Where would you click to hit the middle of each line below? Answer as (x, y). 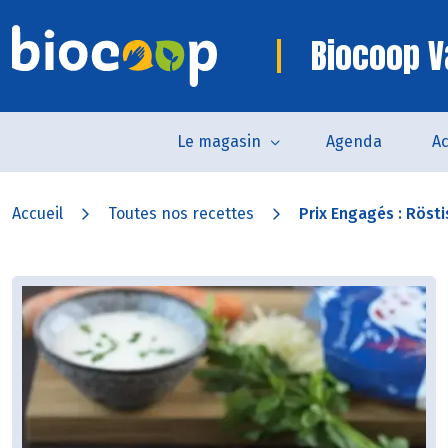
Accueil (37, 213)
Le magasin (219, 141)
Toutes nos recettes (181, 213)
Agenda (354, 141)
